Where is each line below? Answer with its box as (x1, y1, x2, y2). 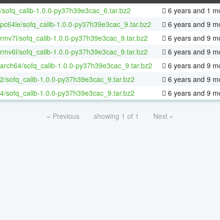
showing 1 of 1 (94, 110, 139, 121)
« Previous (47, 110, 80, 121)
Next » (153, 110, 173, 121)
